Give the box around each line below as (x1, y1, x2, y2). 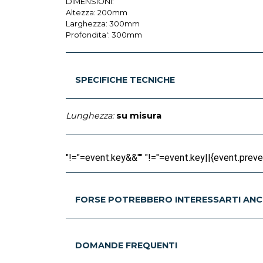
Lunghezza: (66, 110, 114, 122)
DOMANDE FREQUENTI (75, 240, 177, 251)
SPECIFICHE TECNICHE (75, 75, 175, 86)
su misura (116, 110, 161, 122)
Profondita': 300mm (66, 31, 142, 40)
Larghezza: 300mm (66, 19, 140, 29)
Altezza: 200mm (66, 8, 127, 18)
